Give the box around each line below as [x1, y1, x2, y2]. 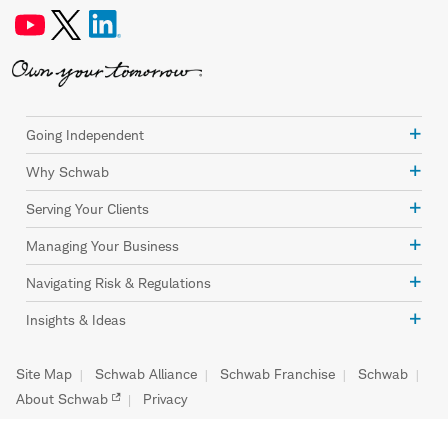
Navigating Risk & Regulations [26, 274, 211, 292]
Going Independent [26, 126, 144, 144]
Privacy [143, 390, 188, 408]
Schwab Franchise [220, 365, 335, 383]
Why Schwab [26, 163, 109, 181]
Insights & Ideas [26, 311, 126, 329]
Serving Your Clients [26, 200, 149, 218]
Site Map [16, 365, 72, 383]
